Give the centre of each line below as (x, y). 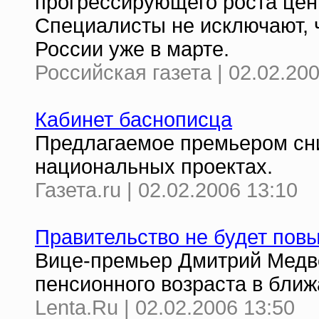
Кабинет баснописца (134, 120)
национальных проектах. (154, 167)
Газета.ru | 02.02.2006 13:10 (166, 190)
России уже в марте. (132, 49)
